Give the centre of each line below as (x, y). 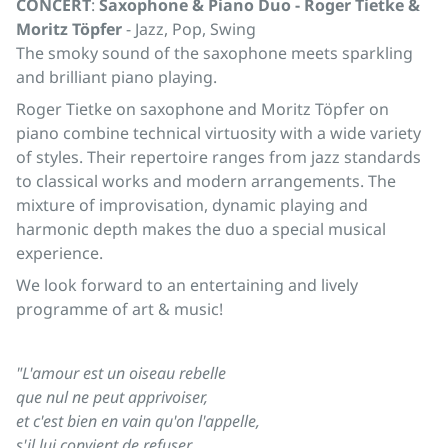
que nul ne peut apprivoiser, (112, 397)
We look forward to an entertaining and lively (187, 285)
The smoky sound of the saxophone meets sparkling (214, 53)
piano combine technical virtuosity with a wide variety (218, 133)
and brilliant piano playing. (116, 77)
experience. (59, 253)
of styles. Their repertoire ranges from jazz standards (218, 157)
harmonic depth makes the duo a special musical (201, 229)
